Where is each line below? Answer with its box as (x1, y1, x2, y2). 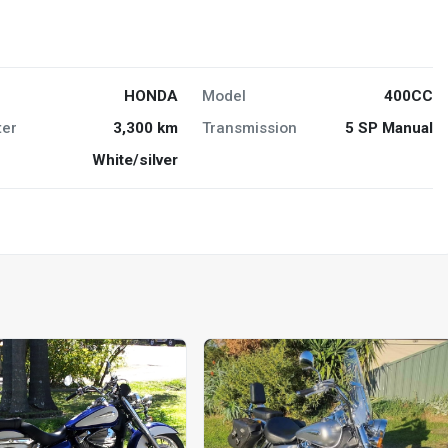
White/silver (91, 150, 178, 169)
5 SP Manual (344, 118, 433, 137)
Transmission (201, 118, 297, 137)
